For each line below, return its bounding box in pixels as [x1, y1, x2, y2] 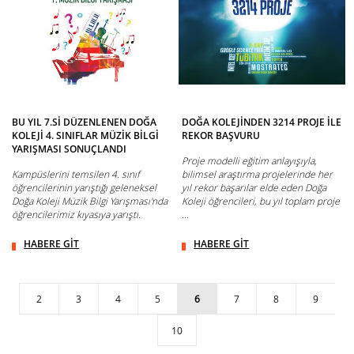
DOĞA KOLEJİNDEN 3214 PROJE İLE [182, 115, 342, 129]
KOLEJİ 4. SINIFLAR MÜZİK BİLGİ [12, 128, 160, 142]
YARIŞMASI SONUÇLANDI [12, 141, 127, 156]
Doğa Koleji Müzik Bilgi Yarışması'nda [12, 194, 168, 208]
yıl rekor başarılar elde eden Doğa [182, 180, 327, 194]
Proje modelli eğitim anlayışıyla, [182, 153, 318, 168]
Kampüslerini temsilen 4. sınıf [12, 167, 141, 181]
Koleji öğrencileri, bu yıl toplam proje [182, 194, 341, 208]
